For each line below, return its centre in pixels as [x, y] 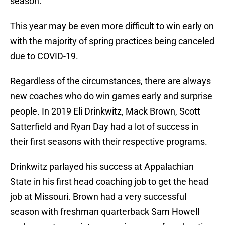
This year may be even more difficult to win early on [112, 26]
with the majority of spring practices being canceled [112, 41]
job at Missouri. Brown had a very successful [98, 197]
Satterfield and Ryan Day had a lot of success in [104, 127]
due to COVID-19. [44, 56]
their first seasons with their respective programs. [109, 142]
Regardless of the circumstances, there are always [110, 81]
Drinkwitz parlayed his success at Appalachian [102, 167]
